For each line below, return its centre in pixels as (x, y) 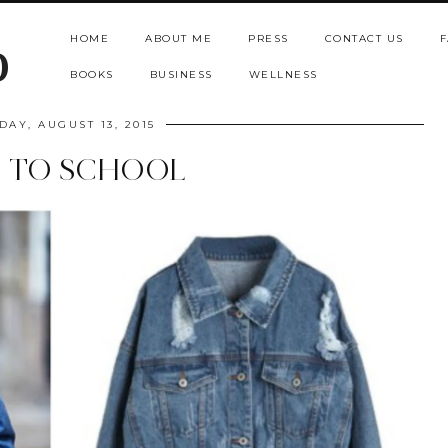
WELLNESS (283, 74)
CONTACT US (364, 38)
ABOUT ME (178, 38)
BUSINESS (181, 74)
